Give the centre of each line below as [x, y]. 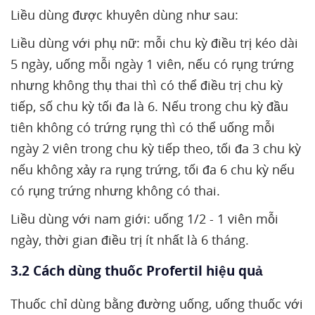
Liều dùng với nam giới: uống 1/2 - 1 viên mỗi [144, 219]
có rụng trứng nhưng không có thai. [115, 191]
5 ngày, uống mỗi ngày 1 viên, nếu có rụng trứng [152, 64]
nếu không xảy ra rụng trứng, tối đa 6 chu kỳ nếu [153, 169]
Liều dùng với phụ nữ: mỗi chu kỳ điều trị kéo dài [154, 43]
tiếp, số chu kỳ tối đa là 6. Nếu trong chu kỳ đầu [149, 106]
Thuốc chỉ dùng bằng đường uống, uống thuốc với [157, 304]
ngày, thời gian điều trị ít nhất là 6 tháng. [130, 240]
